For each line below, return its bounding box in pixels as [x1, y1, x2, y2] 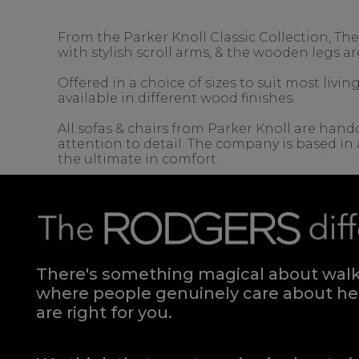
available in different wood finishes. [58, 91, 295, 106]
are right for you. [36, 302, 172, 322]
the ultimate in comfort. [58, 151, 219, 167]
